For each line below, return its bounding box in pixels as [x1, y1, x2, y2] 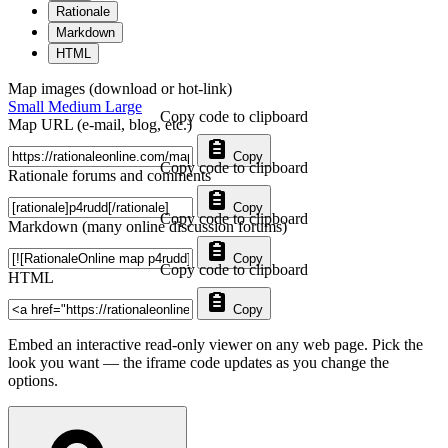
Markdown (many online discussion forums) [8, 218, 287, 236]
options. [8, 372, 58, 390]
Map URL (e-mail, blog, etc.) [8, 116, 192, 134]
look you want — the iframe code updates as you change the [8, 354, 389, 372]
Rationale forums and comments [8, 167, 211, 185]
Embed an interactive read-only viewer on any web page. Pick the [8, 336, 423, 354]
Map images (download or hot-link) [8, 80, 232, 98]
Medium [48, 98, 105, 116]
